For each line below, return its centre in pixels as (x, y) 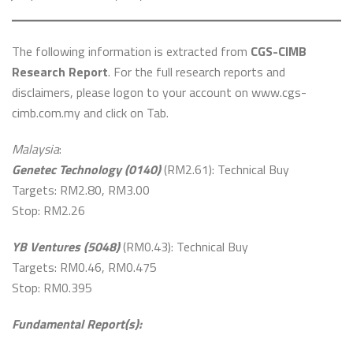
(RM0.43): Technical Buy (184, 247)
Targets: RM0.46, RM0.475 (84, 267)
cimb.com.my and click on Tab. (90, 113)
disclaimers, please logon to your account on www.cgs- (159, 92)
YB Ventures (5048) (66, 247)
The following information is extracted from (131, 51)
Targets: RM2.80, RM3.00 (81, 190)
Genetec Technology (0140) (86, 169)
